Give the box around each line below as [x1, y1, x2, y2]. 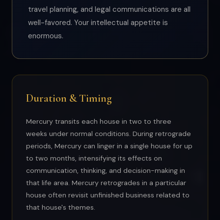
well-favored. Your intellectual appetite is [28, 18, 168, 27]
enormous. [28, 31, 63, 41]
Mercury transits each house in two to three [26, 117, 171, 126]
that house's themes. [26, 203, 95, 212]
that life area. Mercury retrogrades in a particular [26, 178, 186, 187]
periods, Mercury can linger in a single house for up [26, 141, 192, 150]
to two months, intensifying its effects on [26, 154, 162, 163]
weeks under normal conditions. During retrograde [26, 129, 191, 138]
